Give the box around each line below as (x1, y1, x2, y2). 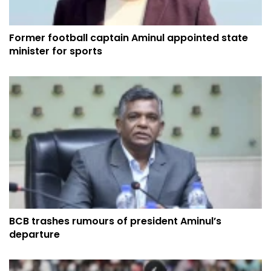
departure (9, 227, 60, 241)
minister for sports (9, 44, 102, 59)
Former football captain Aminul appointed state (9, 31, 248, 45)
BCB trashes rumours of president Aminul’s (9, 214, 221, 228)
